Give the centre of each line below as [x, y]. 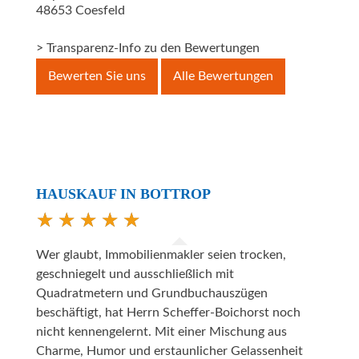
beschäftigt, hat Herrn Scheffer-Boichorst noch [168, 313]
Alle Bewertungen [223, 77]
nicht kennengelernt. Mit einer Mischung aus [161, 332]
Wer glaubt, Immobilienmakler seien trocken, [161, 255]
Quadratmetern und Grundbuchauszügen [152, 294]
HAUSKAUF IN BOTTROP [123, 194]
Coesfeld [100, 11]
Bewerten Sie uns [97, 77]
